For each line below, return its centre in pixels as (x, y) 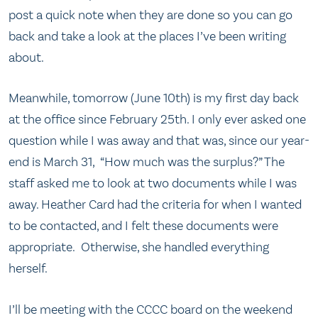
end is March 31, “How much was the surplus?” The (147, 162)
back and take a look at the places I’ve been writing (147, 36)
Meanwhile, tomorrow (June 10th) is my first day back (155, 98)
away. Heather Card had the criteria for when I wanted (155, 205)
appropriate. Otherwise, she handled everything (139, 247)
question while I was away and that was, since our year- (159, 141)
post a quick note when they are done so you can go (150, 15)
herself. (28, 269)
